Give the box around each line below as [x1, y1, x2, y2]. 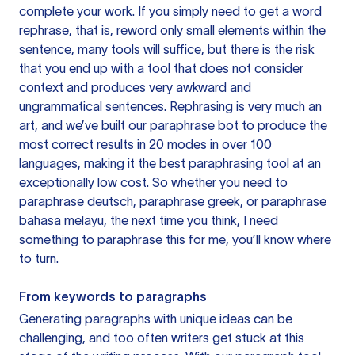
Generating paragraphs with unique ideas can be [19, 311, 292, 326]
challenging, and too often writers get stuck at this [19, 330, 304, 345]
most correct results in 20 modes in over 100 [19, 137, 272, 151]
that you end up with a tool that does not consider [19, 61, 303, 75]
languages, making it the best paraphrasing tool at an [19, 156, 321, 170]
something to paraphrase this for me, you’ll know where [19, 232, 331, 246]
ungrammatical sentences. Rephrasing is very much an [19, 99, 322, 113]
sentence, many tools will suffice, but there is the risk [19, 42, 315, 56]
